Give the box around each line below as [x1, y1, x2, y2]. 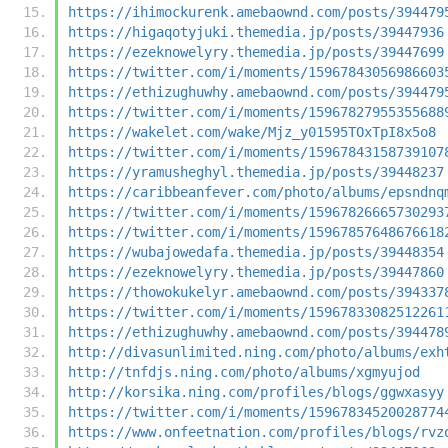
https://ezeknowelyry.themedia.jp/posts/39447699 [68, 43, 444, 60]
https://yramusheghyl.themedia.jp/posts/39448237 [68, 163, 444, 180]
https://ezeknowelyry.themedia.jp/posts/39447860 [68, 263, 444, 280]
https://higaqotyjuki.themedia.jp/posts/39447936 [68, 23, 444, 40]
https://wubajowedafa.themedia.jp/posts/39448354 [68, 243, 444, 260]
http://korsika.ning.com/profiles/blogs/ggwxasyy [68, 383, 444, 400]
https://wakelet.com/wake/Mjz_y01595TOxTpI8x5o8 [68, 123, 436, 140]
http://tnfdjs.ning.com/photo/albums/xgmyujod [68, 363, 420, 380]
